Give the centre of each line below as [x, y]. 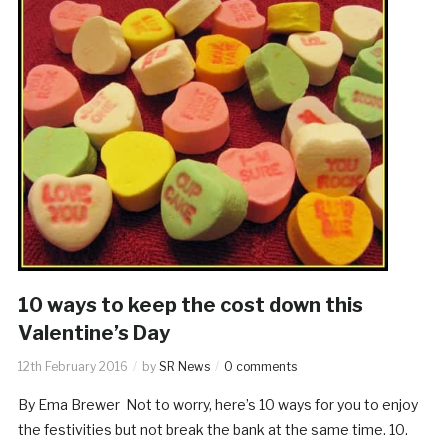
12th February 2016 [72, 366]
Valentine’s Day [93, 332]
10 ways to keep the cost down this [190, 304]
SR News [184, 366]
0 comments [260, 366]
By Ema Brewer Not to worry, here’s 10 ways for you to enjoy [217, 404]
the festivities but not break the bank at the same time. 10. [212, 429]
